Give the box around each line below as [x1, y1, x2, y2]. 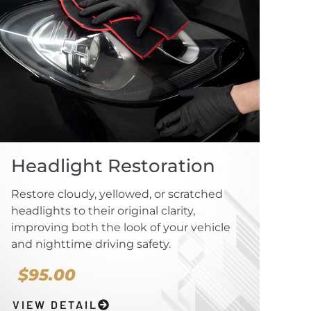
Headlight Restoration [10, 155, 215, 178]
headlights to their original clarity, [10, 204, 195, 218]
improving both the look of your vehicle [10, 221, 230, 235]
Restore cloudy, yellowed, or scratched [10, 187, 223, 201]
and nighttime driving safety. [10, 237, 171, 251]
